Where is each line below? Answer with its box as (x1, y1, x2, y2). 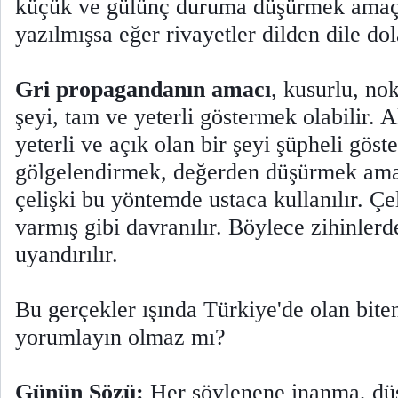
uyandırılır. (15, 242, 131, 267)
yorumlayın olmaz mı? (15, 324, 238, 350)
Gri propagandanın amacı (15, 76, 271, 102)
